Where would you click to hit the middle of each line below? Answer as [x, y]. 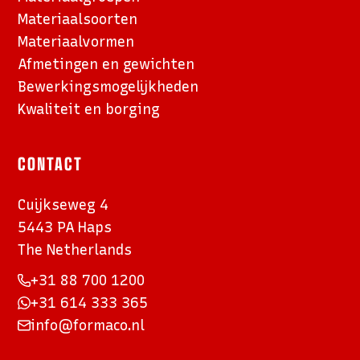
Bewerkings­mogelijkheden [108, 86]
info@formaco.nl [88, 325]
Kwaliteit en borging [89, 108]
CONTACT [51, 162]
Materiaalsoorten [78, 18]
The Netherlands [75, 249]
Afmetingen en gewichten [106, 63]
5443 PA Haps [65, 227]
